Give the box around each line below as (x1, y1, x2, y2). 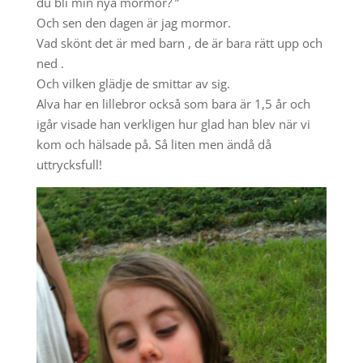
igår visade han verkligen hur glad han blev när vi (36, 116, 310, 132)
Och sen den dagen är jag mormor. (36, 15, 231, 31)
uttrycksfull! (36, 156, 102, 173)
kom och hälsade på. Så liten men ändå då (36, 136, 271, 152)
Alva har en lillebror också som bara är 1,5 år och (36, 96, 310, 112)
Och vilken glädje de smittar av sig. (36, 75, 230, 92)
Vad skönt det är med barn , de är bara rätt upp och (36, 35, 322, 51)
